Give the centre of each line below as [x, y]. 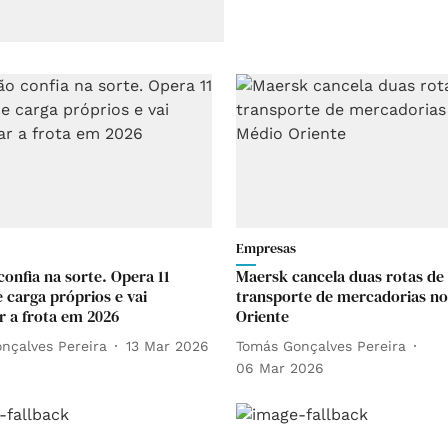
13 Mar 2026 [167, 345]
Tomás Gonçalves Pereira [321, 345]
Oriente [262, 316]
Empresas [266, 248]
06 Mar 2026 [280, 368]
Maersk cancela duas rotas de [340, 276]
